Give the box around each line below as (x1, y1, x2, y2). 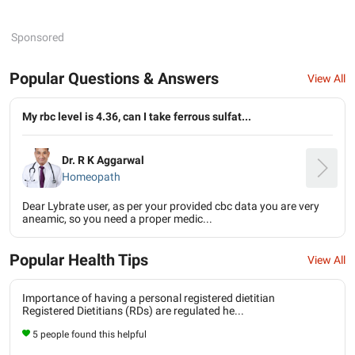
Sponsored (11, 31, 64, 44)
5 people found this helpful (32, 329, 147, 340)
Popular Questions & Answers (10, 69, 219, 88)
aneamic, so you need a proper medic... (22, 212, 212, 225)
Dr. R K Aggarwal (62, 153, 144, 166)
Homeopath (62, 170, 120, 183)
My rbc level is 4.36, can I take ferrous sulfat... (22, 110, 251, 123)
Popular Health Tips (10, 250, 148, 269)
